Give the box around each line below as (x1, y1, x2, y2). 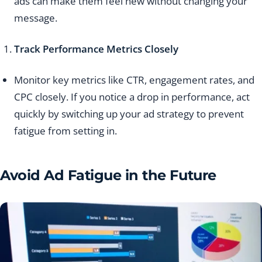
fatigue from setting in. (14, 124, 117, 138)
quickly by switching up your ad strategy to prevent (14, 107, 244, 121)
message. (14, 11, 57, 25)
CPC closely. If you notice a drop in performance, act (14, 90, 250, 104)
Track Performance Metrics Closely (14, 42, 178, 56)
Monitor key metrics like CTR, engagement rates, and (14, 73, 254, 87)
